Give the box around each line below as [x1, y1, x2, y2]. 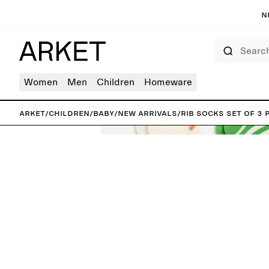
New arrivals [118, 108, 177, 118]
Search [213, 40, 232, 46]
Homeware [144, 77, 192, 87]
